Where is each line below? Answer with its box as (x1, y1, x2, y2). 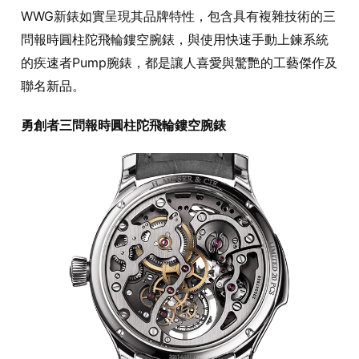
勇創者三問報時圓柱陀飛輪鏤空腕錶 (21, 116, 226, 133)
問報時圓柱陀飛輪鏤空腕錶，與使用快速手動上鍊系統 (21, 30, 329, 47)
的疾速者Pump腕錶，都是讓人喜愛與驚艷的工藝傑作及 (21, 54, 337, 71)
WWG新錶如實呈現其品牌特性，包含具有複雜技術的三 (21, 7, 336, 24)
